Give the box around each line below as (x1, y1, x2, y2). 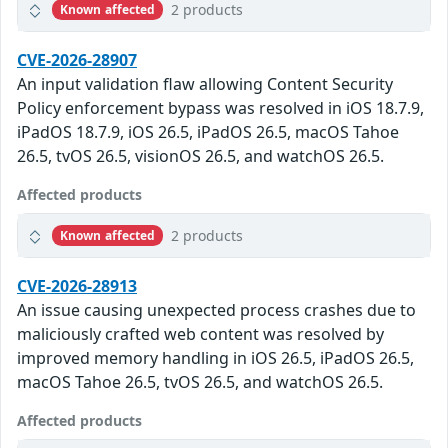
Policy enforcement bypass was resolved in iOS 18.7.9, (17, 97, 424, 120)
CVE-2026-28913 (17, 275, 137, 298)
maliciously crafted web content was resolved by (17, 323, 384, 346)
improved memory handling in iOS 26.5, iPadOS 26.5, (17, 347, 414, 370)
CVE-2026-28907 (17, 49, 137, 72)
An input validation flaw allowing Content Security (17, 73, 393, 96)
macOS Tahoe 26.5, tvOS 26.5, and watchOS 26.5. (17, 371, 383, 394)
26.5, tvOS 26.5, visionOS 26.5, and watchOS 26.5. (17, 145, 384, 168)
